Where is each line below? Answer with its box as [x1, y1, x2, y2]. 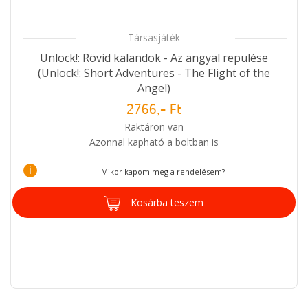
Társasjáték [128, 30, 180, 44]
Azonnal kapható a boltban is [89, 135, 219, 148]
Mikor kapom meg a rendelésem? [100, 166, 225, 177]
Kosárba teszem [131, 195, 203, 209]
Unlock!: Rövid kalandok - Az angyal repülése [40, 49, 268, 65]
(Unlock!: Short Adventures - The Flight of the [38, 65, 270, 80]
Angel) [137, 80, 170, 96]
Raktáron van [124, 120, 184, 133]
